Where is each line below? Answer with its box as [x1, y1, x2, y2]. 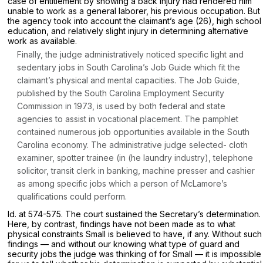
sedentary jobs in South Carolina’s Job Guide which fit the [17, 62, 240, 72]
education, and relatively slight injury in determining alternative [8, 25, 248, 36]
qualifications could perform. [17, 191, 127, 201]
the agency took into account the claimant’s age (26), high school [8, 15, 261, 26]
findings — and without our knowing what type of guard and [8, 238, 240, 249]
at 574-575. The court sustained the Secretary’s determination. [19, 208, 261, 219]
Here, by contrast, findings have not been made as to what [8, 218, 235, 229]
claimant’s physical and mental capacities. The [17, 75, 197, 85]
